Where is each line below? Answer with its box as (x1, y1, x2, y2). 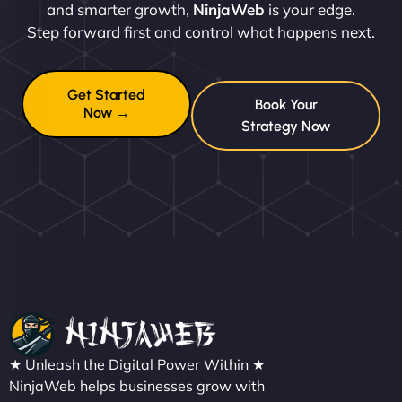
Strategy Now (241, 118, 331, 135)
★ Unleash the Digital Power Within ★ (9, 354, 265, 373)
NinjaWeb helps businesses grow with (9, 376, 265, 395)
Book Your (254, 96, 318, 114)
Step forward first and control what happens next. (27, 22, 375, 42)
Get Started (67, 86, 146, 104)
